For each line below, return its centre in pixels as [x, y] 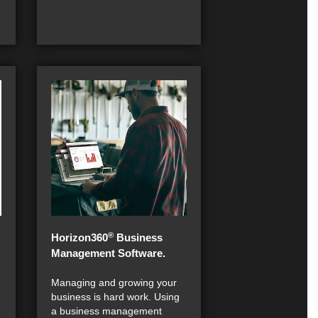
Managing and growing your [114, 283]
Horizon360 [79, 238]
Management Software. [108, 253]
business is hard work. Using [115, 297]
